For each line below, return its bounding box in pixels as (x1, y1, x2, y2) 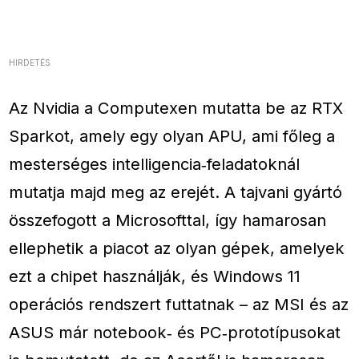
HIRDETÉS (9, 58, 51, 68)
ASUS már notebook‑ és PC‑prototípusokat (9, 322, 341, 343)
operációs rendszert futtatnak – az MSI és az (9, 294, 349, 315)
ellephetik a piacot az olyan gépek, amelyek (9, 238, 345, 259)
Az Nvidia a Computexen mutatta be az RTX (9, 98, 344, 119)
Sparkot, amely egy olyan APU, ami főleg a (9, 126, 336, 147)
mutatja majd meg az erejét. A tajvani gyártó (9, 182, 343, 203)
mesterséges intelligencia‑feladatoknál (9, 154, 301, 175)
